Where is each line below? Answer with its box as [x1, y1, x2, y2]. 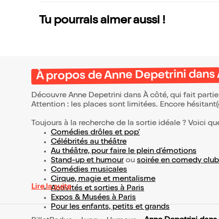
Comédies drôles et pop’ [51, 129, 140, 137]
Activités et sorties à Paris [51, 185, 144, 193]
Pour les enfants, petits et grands [51, 203, 170, 212]
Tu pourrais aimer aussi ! [39, 15, 165, 27]
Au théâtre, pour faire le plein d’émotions [51, 148, 197, 156]
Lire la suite [31, 183, 71, 192]
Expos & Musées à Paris [51, 194, 136, 202]
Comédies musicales [51, 166, 127, 175]
